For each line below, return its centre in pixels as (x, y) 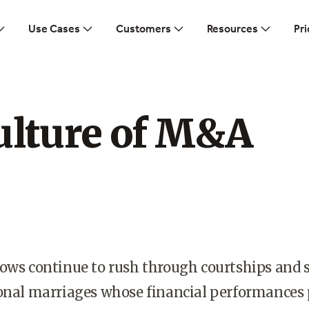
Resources (232, 29)
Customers (143, 29)
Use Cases (54, 29)
